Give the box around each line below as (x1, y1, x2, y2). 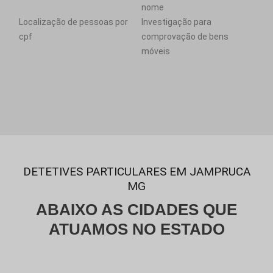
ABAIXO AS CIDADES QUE (36, 200, 237, 219)
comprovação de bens (141, 32, 229, 41)
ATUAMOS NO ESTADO (48, 220, 225, 238)
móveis (141, 46, 170, 56)
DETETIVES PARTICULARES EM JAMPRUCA (23, 165, 250, 179)
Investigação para (141, 17, 211, 27)
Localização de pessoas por (19, 17, 128, 27)
